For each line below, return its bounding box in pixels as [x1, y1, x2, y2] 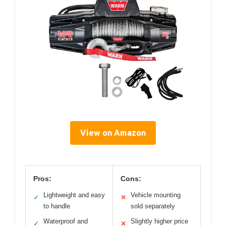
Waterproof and [43, 217, 88, 225]
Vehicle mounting [131, 191, 181, 199]
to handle [43, 202, 70, 210]
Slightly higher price [131, 217, 188, 225]
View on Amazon [80, 128, 146, 137]
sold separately [131, 202, 175, 210]
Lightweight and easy [43, 191, 105, 199]
